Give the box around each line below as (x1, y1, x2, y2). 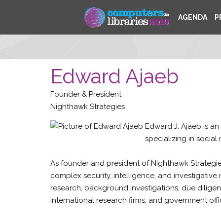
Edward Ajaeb (50, 64, 179, 88)
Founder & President (50, 90, 121, 99)
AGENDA (177, 13, 207, 21)
